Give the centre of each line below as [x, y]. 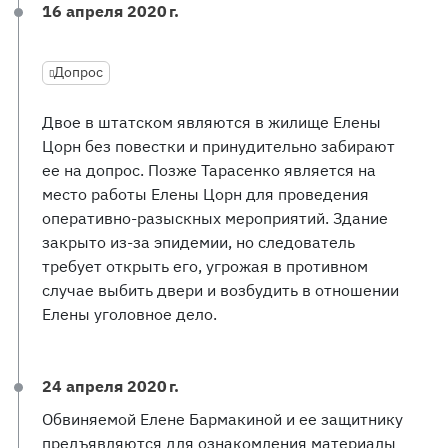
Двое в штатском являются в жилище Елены [211, 122]
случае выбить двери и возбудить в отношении [220, 290]
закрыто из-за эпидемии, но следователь [198, 242]
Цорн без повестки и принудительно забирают [218, 146]
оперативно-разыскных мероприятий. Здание [215, 218]
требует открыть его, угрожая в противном [205, 266]
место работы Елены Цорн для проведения [205, 194]
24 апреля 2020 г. [110, 386]
